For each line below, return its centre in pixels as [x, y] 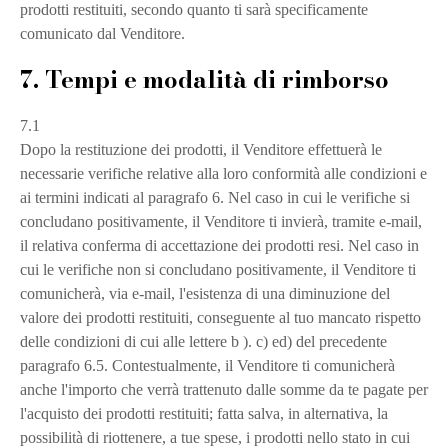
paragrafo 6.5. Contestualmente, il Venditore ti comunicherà [207, 365]
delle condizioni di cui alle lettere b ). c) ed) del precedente [203, 341]
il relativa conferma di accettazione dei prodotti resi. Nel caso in [219, 245]
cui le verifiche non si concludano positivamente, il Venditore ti [218, 269]
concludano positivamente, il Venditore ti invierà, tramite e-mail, [221, 221]
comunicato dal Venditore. [102, 33]
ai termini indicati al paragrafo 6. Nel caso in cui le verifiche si [215, 197]
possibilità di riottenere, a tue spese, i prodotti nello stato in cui [215, 437]
